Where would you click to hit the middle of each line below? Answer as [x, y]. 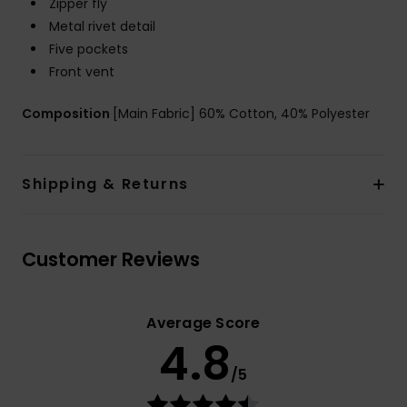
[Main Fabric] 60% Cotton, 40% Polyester [241, 114]
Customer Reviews [111, 260]
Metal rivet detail [102, 27]
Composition [67, 114]
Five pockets [89, 50]
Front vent [82, 72]
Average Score [203, 323]
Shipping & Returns [105, 184]
